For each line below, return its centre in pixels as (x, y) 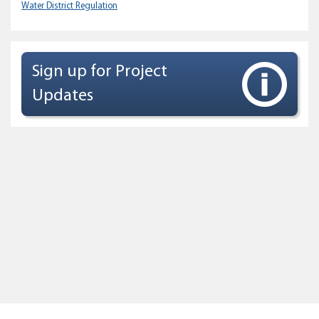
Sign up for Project (100, 72)
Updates (63, 96)
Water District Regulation (69, 6)
